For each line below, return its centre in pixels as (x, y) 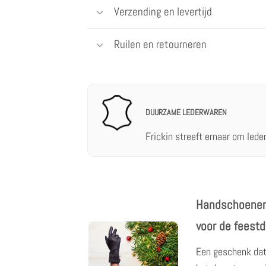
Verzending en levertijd (163, 12)
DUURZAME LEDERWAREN (186, 113)
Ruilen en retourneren (160, 44)
